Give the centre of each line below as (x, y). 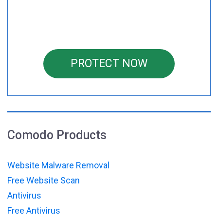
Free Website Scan (44, 180)
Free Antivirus (34, 210)
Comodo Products (57, 135)
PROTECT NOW (109, 63)
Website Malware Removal (58, 165)
